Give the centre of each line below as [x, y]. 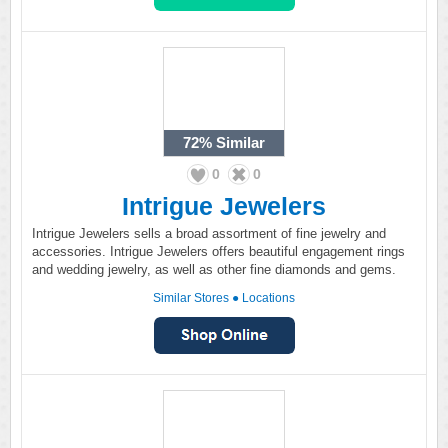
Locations [268, 298]
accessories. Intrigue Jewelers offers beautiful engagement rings [218, 251]
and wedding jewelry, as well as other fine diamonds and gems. [214, 269]
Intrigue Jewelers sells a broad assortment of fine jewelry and [209, 233]
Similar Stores [191, 298]
